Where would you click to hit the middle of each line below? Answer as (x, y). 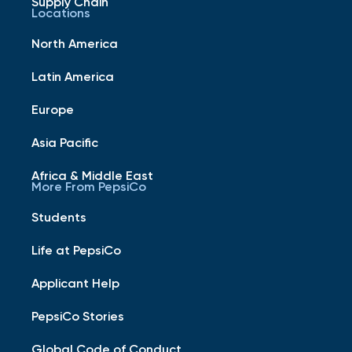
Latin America (73, 76)
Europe (53, 109)
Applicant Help (75, 282)
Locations (61, 12)
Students (59, 216)
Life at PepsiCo (76, 249)
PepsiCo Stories (78, 315)
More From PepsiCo (89, 186)
